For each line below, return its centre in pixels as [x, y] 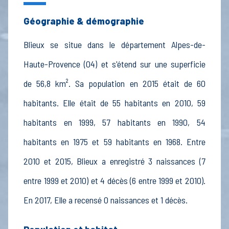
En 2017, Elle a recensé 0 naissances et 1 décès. [106, 200]
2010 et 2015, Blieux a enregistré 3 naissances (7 [114, 161]
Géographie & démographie [84, 21]
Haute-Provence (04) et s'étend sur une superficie [114, 64]
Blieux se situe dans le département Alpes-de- [114, 45]
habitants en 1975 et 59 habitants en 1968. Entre [114, 142]
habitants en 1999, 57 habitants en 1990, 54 [114, 122]
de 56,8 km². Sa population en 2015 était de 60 [114, 84]
